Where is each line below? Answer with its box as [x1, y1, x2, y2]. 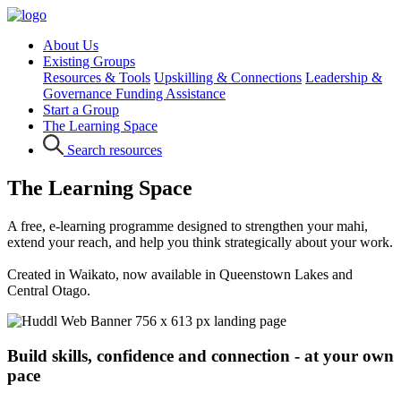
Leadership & [305, 70, 382, 85]
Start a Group [43, 102, 119, 117]
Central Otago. [7, 282, 90, 298]
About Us [43, 38, 98, 53]
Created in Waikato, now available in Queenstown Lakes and [7, 266, 353, 282]
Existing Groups [43, 54, 135, 69]
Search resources [64, 142, 163, 158]
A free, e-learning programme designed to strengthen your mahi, [7, 218, 368, 234]
